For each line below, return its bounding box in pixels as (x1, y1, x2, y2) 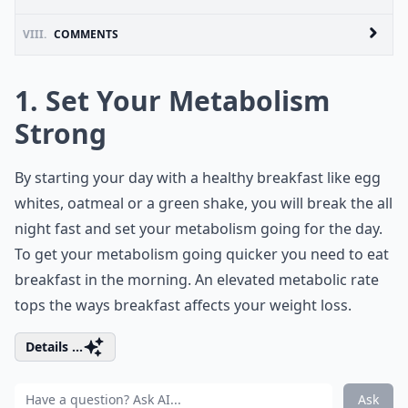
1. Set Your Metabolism (15, 82, 330, 119)
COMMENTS (54, 26, 118, 42)
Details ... (25, 338, 83, 355)
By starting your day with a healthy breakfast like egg (15, 168, 381, 188)
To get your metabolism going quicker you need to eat (15, 244, 389, 264)
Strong (15, 115, 107, 152)
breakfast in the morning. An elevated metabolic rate (15, 270, 379, 290)
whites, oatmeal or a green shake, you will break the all (15, 193, 393, 213)
